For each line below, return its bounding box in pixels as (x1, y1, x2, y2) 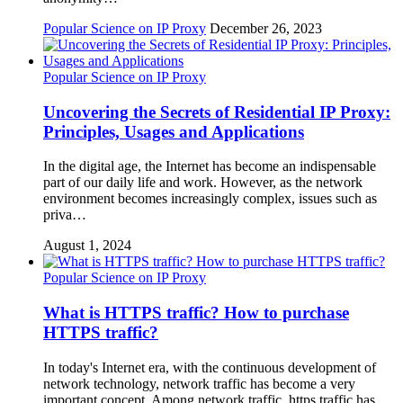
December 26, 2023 (210, 21, 322, 36)
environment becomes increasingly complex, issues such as (43, 191, 377, 207)
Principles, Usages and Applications (43, 121, 304, 141)
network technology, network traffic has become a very (43, 375, 355, 391)
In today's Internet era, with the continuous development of (43, 359, 376, 375)
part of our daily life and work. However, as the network (43, 175, 363, 191)
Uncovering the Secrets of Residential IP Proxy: (43, 102, 390, 121)
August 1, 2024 (43, 237, 131, 254)
